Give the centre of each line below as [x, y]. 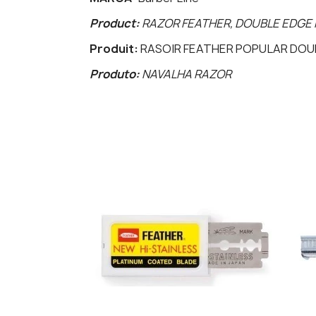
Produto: [116, 74]
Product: [116, 24]
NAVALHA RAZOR [187, 74]
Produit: [115, 49]
